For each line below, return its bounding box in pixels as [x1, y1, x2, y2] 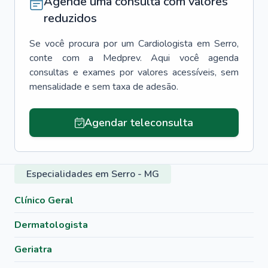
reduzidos [44, 10, 97, 26]
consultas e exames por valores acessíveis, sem [29, 66, 239, 79]
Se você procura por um [29, 37, 134, 50]
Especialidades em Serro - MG [26, 167, 159, 181]
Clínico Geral [14, 194, 74, 207]
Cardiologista [138, 37, 193, 50]
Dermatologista [14, 218, 88, 232]
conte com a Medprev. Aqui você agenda [29, 51, 239, 65]
